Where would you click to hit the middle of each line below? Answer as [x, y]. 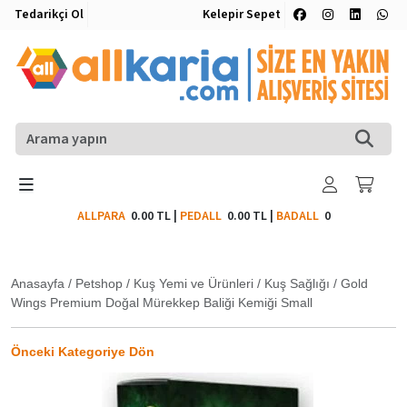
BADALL [297, 216]
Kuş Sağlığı [297, 283]
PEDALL [203, 216]
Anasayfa [38, 283]
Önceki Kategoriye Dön [83, 351]
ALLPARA [104, 216]
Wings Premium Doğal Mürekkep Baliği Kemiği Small [162, 302]
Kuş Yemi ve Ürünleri [194, 283]
